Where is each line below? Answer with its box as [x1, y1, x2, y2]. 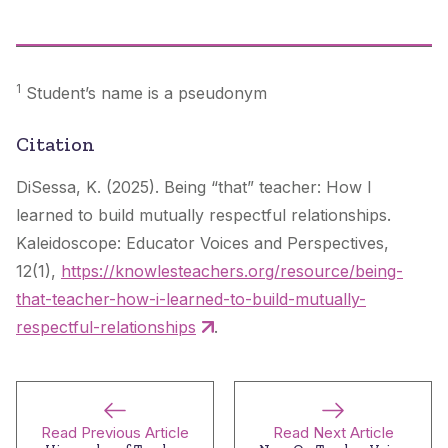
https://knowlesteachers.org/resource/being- [61, 260, 403, 281]
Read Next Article [272, 422, 394, 442]
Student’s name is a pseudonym [21, 82, 267, 103]
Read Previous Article [41, 422, 189, 442]
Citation [16, 131, 95, 156]
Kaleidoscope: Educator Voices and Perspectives [16, 232, 384, 253]
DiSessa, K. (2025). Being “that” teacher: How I [16, 176, 372, 197]
